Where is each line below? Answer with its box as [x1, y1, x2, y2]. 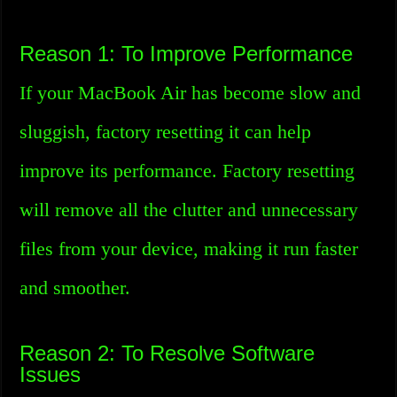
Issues [19, 362, 82, 386]
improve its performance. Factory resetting [19, 160, 355, 182]
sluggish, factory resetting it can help [19, 121, 312, 143]
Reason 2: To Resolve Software [19, 341, 315, 365]
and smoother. [19, 276, 131, 299]
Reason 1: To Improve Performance [19, 42, 354, 66]
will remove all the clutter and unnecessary [19, 198, 359, 221]
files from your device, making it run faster [19, 237, 359, 260]
